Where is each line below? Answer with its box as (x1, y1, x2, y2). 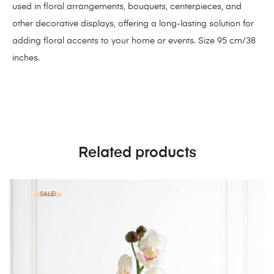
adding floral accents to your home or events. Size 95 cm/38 (12, 36, 256, 45)
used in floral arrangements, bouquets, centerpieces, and (12, 2, 242, 11)
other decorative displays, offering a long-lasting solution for (12, 19, 254, 28)
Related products (78, 145, 196, 160)
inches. (12, 53, 40, 62)
